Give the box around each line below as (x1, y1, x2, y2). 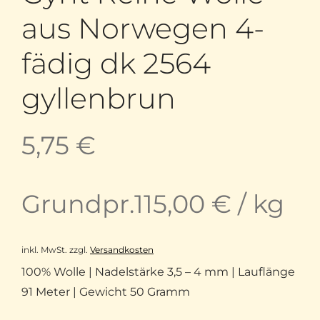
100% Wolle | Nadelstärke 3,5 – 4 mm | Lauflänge (21, 265, 295, 279)
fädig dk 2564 (21, 46, 211, 81)
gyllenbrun (21, 81, 176, 116)
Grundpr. (21, 189, 134, 220)
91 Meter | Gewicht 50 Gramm (21, 285, 190, 299)
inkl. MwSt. (21, 245, 67, 256)
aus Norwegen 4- (21, 11, 264, 46)
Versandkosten (90, 245, 154, 256)
